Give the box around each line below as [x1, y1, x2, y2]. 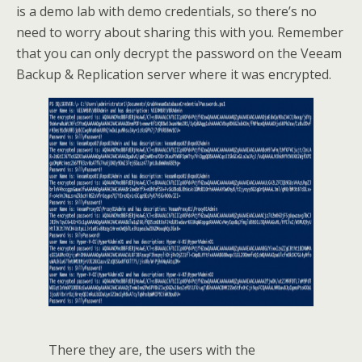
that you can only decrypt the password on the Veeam [16, 44, 342, 63]
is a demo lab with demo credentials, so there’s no [16, 2, 317, 21]
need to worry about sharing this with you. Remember [16, 23, 343, 42]
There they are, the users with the [48, 341, 255, 360]
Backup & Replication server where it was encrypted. [16, 65, 331, 84]
